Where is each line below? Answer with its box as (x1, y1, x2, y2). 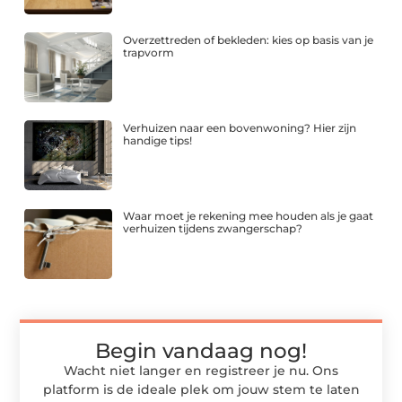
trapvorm (123, 45, 175, 59)
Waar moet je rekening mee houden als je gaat (123, 209, 374, 223)
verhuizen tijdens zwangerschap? (123, 222, 303, 236)
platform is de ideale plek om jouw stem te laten (42, 380, 360, 398)
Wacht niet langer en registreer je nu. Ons (64, 362, 338, 379)
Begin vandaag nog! (95, 337, 307, 363)
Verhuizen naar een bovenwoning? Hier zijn (123, 121, 357, 135)
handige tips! (123, 134, 193, 148)
